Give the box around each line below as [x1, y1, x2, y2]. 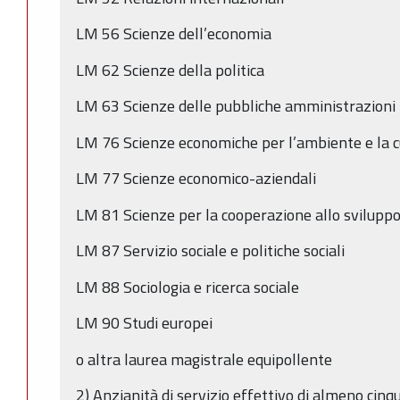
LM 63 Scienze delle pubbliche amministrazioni [76, 94, 396, 119]
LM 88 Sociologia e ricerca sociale [76, 274, 299, 299]
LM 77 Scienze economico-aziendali [76, 166, 316, 191]
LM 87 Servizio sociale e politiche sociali [76, 238, 345, 263]
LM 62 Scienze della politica [76, 57, 264, 82]
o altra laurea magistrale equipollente [76, 346, 336, 371]
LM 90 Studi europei [76, 311, 212, 336]
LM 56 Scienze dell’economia [76, 21, 271, 46]
